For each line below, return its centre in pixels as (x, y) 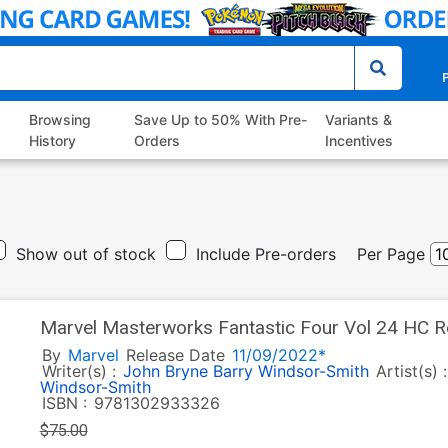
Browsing (60, 120)
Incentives (358, 141)
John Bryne (165, 371)
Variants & (358, 120)
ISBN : (64, 403)
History (53, 141)
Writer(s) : (81, 371)
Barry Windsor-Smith (290, 371)
